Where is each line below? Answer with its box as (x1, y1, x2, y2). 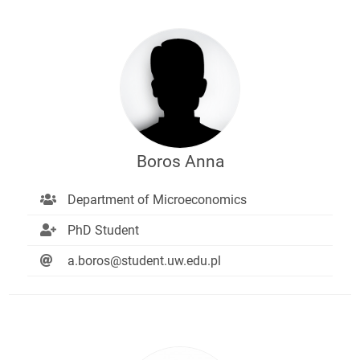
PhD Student (67, 222, 139, 238)
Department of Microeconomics (67, 191, 247, 207)
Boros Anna (136, 151, 224, 171)
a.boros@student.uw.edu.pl (67, 252, 221, 268)
